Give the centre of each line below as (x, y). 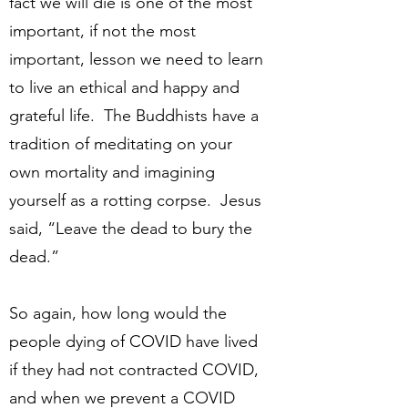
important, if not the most (102, 31)
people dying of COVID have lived (133, 342)
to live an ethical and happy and (124, 87)
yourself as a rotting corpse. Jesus (135, 200)
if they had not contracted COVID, (134, 370)
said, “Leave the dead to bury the (131, 229)
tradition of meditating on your (121, 144)
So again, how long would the (118, 313)
